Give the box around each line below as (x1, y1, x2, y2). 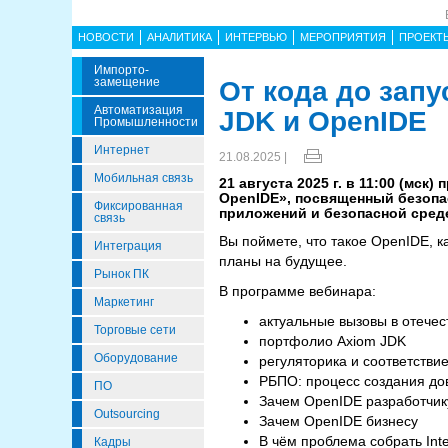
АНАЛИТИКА (147, 31, 212, 43)
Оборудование (94, 351, 178, 365)
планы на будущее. (219, 253, 351, 269)
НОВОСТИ (78, 31, 134, 43)
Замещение (94, 75, 160, 89)
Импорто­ (94, 63, 149, 77)
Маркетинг (94, 295, 154, 309)
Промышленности (94, 115, 198, 129)
